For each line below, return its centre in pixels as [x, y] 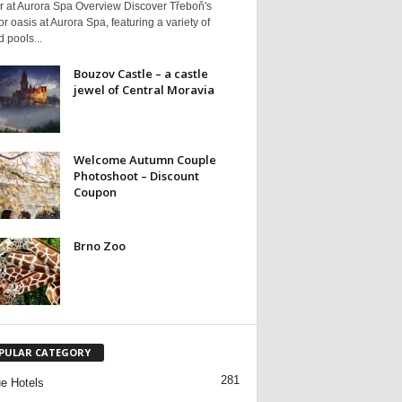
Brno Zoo [99, 245]
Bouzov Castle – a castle [140, 73]
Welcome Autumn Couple [144, 159]
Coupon [95, 192]
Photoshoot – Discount [136, 175]
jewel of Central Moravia [144, 89]
